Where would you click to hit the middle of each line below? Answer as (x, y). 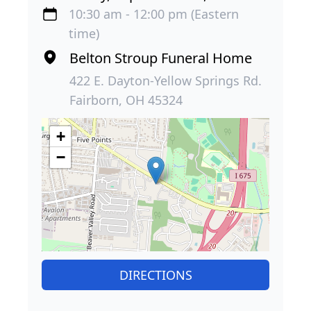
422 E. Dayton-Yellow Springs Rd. (166, 80)
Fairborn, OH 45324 (126, 100)
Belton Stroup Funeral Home (161, 58)
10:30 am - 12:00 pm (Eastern (154, 14)
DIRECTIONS (155, 275)
